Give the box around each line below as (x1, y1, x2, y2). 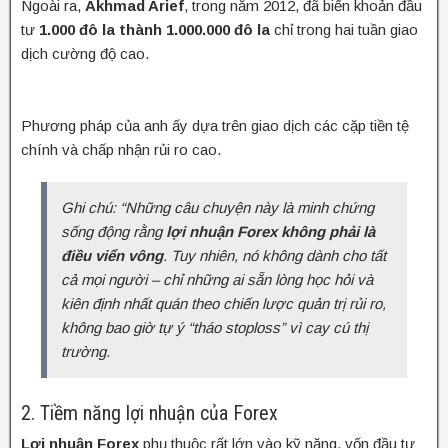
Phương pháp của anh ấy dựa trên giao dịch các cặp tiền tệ (21, 116, 409, 134)
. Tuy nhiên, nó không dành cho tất (163, 246, 386, 264)
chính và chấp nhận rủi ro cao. (21, 140, 221, 158)
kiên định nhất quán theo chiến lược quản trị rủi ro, (61, 294, 386, 312)
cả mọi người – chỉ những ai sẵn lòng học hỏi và (61, 270, 373, 288)
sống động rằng (61, 222, 166, 240)
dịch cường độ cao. (21, 44, 149, 62)
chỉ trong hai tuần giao (270, 20, 418, 38)
